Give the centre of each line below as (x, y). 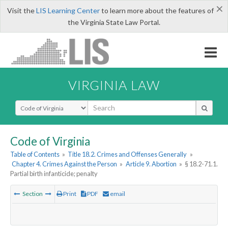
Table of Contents (35, 154)
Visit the (21, 10)
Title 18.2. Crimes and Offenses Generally (127, 154)
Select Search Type (46, 104)
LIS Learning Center (68, 10)
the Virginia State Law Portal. (114, 22)
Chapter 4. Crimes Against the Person (65, 164)
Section (33, 194)
